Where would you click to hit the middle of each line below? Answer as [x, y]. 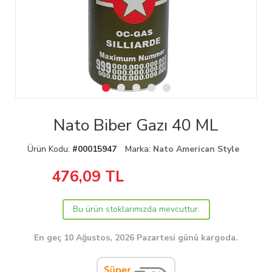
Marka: [139, 149]
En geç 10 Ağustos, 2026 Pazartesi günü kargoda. [136, 237]
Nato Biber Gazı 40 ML [136, 125]
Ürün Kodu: [49, 149]
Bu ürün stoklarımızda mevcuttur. [136, 209]
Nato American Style [196, 149]
